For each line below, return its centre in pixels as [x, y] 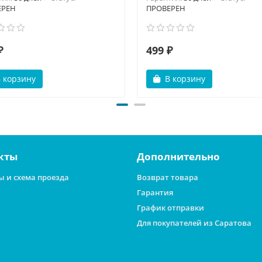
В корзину [185, 78]
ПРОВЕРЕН [166, 8]
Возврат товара [168, 177]
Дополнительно [178, 156]
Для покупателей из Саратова [194, 223]
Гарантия [155, 192]
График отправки [170, 208]
